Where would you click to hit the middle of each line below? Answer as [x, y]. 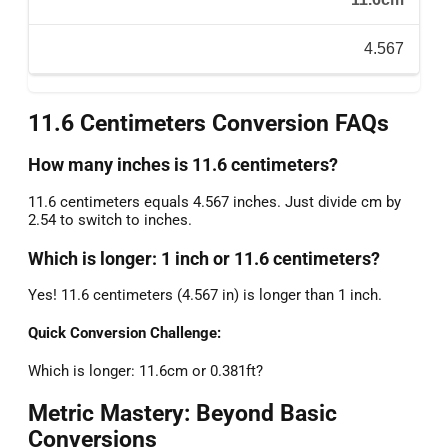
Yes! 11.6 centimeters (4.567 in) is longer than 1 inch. [205, 295]
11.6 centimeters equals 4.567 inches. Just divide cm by [214, 201]
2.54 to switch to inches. [110, 219]
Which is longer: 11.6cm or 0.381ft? [145, 371]
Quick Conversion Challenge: [124, 333]
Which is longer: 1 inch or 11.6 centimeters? [204, 258]
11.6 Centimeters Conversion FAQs [208, 123]
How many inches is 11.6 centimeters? [183, 165]
